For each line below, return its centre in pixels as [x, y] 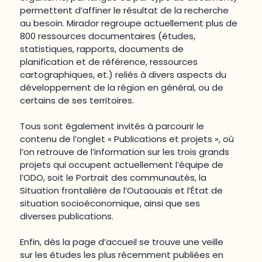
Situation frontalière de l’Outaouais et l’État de [122, 191]
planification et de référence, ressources [109, 62]
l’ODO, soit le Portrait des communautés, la [113, 178]
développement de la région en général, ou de [122, 88]
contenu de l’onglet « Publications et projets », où [127, 139]
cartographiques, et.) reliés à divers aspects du [123, 75]
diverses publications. [67, 216]
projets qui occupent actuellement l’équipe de [122, 165]
